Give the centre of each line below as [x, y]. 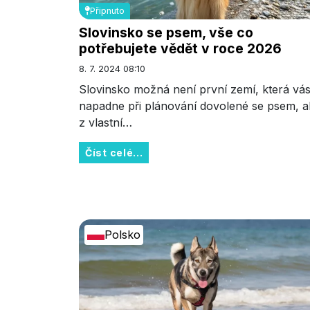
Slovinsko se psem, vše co [166, 32]
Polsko [123, 235]
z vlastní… [106, 122]
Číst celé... [114, 152]
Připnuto [107, 11]
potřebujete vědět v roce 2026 [180, 48]
